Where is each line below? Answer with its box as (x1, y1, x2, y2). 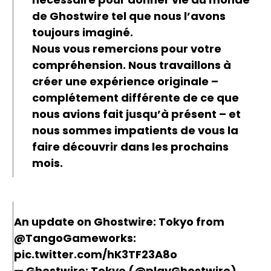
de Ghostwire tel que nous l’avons (32, 8, 226, 24)
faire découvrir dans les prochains (32, 139, 229, 155)
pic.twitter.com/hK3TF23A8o (14, 247, 177, 263)
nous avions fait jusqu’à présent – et (32, 106, 241, 122)
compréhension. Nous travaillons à (32, 57, 231, 73)
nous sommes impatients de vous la (32, 123, 238, 139)
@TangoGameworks (14, 230, 133, 246)
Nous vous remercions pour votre (32, 41, 221, 57)
